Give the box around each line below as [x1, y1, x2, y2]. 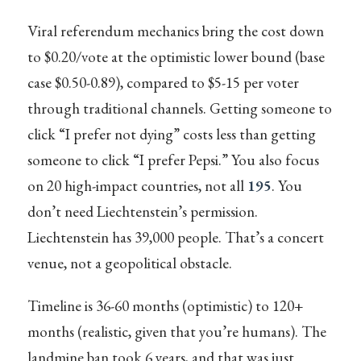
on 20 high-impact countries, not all [27, 175, 247, 196]
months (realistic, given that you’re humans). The [27, 322, 326, 342]
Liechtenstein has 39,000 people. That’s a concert [27, 226, 324, 247]
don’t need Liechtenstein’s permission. [27, 201, 258, 222]
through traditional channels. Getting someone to [27, 98, 332, 118]
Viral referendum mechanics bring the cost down [27, 20, 324, 41]
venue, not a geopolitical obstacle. [27, 252, 232, 273]
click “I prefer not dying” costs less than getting [27, 123, 316, 144]
